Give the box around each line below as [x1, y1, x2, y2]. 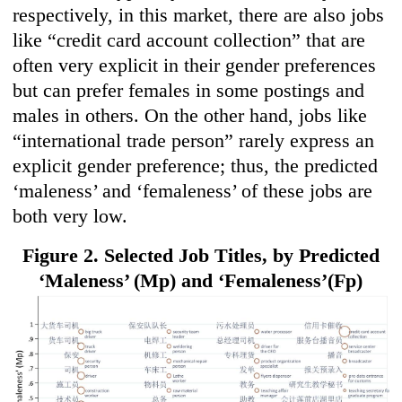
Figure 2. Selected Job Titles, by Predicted [22, 244, 380, 267]
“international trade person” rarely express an [13, 129, 375, 153]
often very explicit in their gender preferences [13, 54, 377, 77]
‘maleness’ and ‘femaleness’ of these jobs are [13, 179, 373, 203]
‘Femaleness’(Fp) [213, 269, 363, 293]
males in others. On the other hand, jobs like [13, 104, 368, 127]
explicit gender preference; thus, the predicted [13, 154, 379, 178]
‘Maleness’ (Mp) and [39, 269, 214, 293]
